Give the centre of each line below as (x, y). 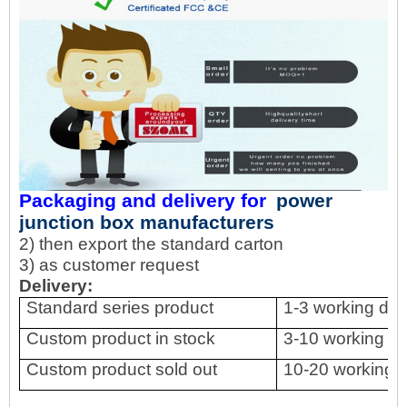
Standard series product (120, 307)
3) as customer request (109, 264)
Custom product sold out (122, 369)
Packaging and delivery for (148, 200)
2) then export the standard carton (151, 243)
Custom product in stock (121, 338)
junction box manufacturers (147, 222)
